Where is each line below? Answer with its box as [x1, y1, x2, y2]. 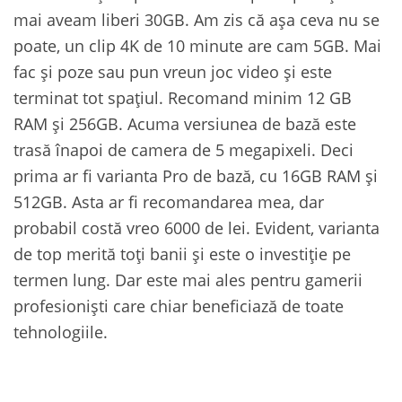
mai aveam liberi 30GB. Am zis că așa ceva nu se [13, 8, 380, 31]
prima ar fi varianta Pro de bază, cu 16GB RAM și [13, 164, 378, 187]
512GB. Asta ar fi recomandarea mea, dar [13, 190, 324, 213]
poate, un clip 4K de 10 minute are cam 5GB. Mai [13, 34, 381, 57]
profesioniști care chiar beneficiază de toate [13, 294, 344, 317]
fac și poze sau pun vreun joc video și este [13, 60, 332, 83]
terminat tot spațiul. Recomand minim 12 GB [13, 86, 352, 109]
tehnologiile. [13, 320, 108, 343]
